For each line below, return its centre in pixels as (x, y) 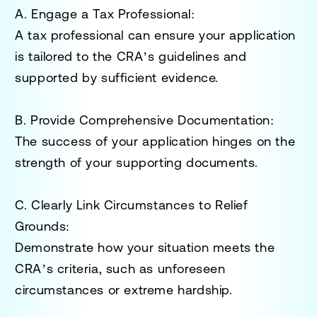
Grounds (41, 226)
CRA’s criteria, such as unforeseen (120, 268)
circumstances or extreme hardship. (124, 289)
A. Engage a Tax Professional (103, 13)
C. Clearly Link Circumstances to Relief (132, 204)
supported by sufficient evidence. (117, 77)
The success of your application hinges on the (155, 141)
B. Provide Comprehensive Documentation (143, 120)
